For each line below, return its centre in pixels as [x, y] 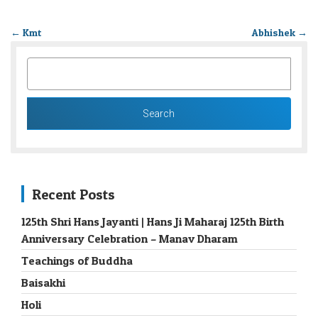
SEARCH [50, 65]
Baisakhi [43, 283]
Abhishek [274, 33]
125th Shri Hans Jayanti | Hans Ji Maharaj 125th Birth [153, 222]
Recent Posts [73, 195]
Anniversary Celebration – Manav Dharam [130, 239]
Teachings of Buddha [77, 261]
